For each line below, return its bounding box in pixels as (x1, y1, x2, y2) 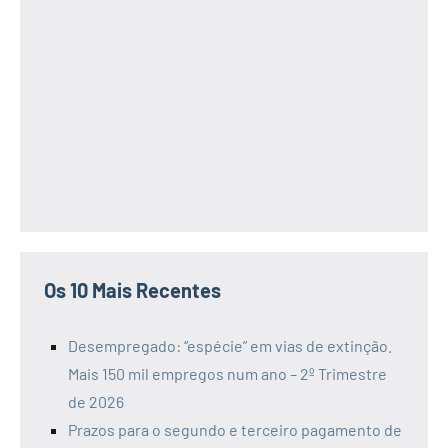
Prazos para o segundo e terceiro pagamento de (68, 419, 402, 439)
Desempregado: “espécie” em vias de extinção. (68, 335, 392, 355)
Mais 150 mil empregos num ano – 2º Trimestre (68, 363, 387, 383)
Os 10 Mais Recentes (44, 277, 221, 302)
